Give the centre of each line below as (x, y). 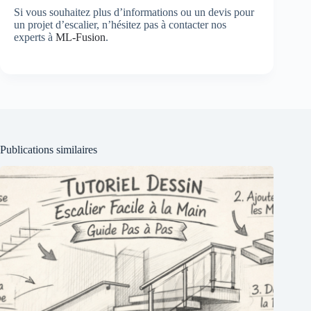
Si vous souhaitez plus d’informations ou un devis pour (134, 12)
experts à (35, 37)
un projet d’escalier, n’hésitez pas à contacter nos (120, 24)
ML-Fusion (81, 37)
